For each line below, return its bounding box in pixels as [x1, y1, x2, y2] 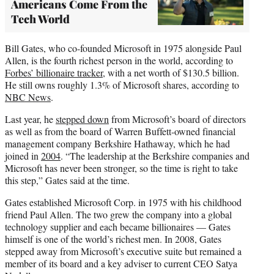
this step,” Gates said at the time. [5, 173, 130, 187]
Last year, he [5, 112, 56, 125]
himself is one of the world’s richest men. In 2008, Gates [5, 232, 221, 245]
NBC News [5, 90, 51, 103]
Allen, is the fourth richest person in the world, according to [5, 53, 233, 67]
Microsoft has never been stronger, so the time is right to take [5, 161, 238, 174]
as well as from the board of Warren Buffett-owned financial [5, 124, 235, 138]
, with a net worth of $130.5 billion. [103, 65, 239, 79]
